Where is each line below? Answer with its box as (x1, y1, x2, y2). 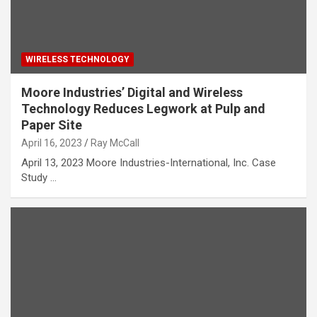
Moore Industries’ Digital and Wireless (21, 85, 243, 100)
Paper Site (21, 117, 82, 133)
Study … (21, 171, 57, 185)
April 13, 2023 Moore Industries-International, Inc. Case (21, 156, 276, 170)
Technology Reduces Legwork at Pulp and (21, 101, 265, 117)
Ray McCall (91, 137, 139, 149)
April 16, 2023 (21, 137, 82, 149)
